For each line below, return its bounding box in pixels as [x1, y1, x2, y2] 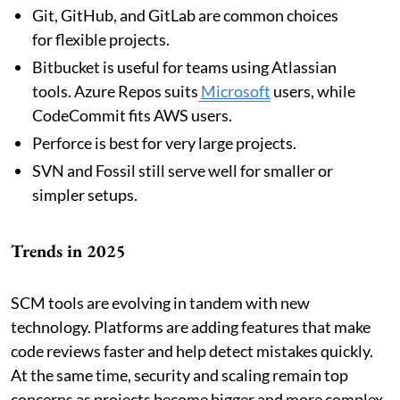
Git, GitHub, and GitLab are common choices [32, 4, 338, 25]
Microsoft [201, 80, 271, 101]
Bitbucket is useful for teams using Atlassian [32, 56, 337, 77]
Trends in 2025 [11, 238, 126, 262]
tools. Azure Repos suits [32, 80, 198, 101]
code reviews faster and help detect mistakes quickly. [11, 340, 373, 361]
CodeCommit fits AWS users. [32, 104, 232, 125]
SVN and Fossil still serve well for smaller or [32, 160, 333, 180]
